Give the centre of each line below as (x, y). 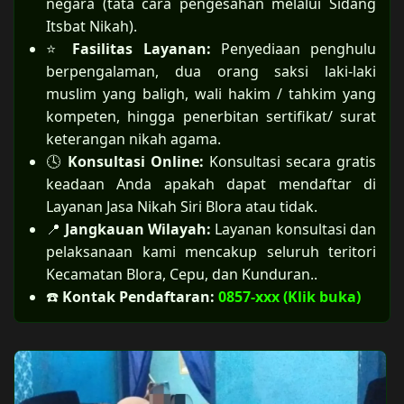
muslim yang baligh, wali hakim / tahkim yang (211, 94)
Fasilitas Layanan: (147, 49)
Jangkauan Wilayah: (140, 229)
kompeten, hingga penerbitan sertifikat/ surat (211, 116)
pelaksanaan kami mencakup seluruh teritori (211, 252)
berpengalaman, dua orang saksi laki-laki (211, 71)
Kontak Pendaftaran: (140, 297)
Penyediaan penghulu (298, 49)
